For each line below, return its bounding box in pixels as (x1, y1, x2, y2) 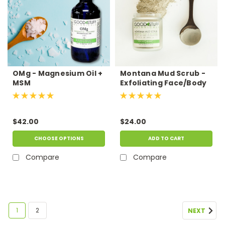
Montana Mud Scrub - (120, 68, 205, 78)
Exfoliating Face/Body (120, 77, 207, 88)
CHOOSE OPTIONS (34, 134, 84, 142)
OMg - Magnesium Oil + (13, 68, 103, 78)
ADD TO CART (148, 134, 184, 142)
